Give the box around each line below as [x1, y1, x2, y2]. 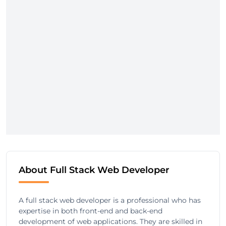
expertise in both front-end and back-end [19, 206, 162, 215]
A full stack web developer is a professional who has [19, 196, 201, 205]
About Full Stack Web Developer [19, 164, 169, 176]
